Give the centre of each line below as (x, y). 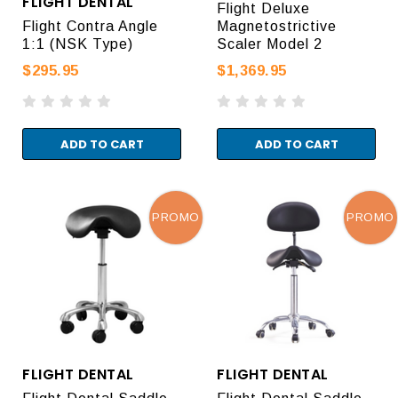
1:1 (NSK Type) (78, 44)
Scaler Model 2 (270, 44)
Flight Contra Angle (90, 26)
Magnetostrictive (277, 26)
